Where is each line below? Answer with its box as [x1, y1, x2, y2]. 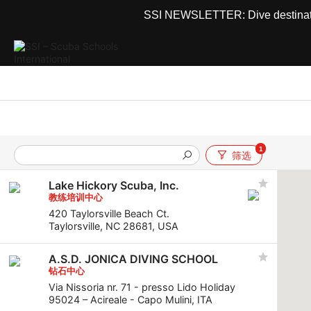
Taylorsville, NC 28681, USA [49, 220, 178, 233]
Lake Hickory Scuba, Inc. [49, 178, 179, 193]
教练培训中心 [49, 192, 103, 203]
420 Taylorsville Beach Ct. [49, 208, 169, 220]
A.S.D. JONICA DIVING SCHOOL [49, 251, 218, 266]
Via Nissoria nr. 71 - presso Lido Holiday [49, 280, 235, 293]
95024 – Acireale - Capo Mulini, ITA [49, 293, 212, 305]
